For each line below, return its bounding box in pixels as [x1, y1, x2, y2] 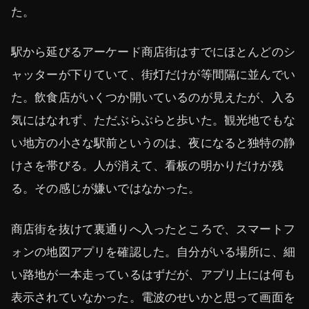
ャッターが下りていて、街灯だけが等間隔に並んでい [11, 68, 295, 82]
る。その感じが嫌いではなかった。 [11, 181, 201, 196]
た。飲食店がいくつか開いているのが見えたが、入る [11, 90, 295, 105]
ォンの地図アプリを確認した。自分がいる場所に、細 [11, 244, 295, 259]
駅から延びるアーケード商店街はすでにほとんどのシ [11, 45, 295, 59]
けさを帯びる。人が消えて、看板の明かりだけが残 [11, 159, 283, 173]
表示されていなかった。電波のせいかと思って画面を [11, 290, 295, 304]
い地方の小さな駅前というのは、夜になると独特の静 [11, 136, 295, 150]
